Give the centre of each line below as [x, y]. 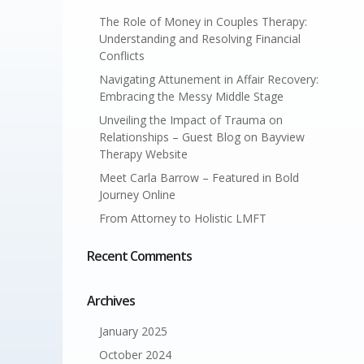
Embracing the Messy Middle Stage [191, 96]
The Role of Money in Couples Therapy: [203, 22]
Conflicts [121, 56]
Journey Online [137, 195]
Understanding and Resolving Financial [199, 39]
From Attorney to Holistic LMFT [182, 218]
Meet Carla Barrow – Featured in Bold [199, 178]
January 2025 [133, 331]
